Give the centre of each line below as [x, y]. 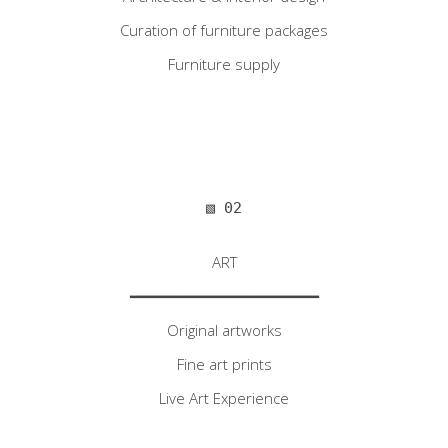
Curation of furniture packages [224, 30]
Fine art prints [224, 364]
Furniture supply [224, 64]
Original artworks [224, 330]
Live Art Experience [224, 398]
